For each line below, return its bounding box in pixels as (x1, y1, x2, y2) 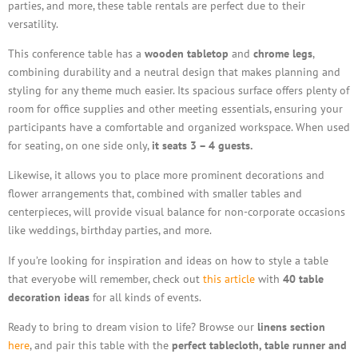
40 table (283, 270, 324, 286)
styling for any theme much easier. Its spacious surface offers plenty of (8, 82, 349, 97)
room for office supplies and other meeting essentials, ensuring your (8, 100, 343, 116)
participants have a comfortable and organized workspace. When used (8, 118, 350, 134)
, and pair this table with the (30, 337, 172, 353)
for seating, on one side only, (8, 137, 152, 153)
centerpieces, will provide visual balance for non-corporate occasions (8, 204, 345, 220)
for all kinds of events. (89, 288, 201, 304)
